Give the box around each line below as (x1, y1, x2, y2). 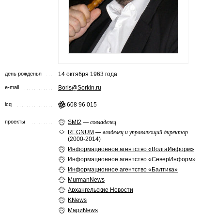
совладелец (90, 119, 116, 125)
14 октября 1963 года (58, 71, 117, 77)
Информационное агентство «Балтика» (68, 166, 178, 173)
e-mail (5, 84, 19, 90)
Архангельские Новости (68, 186, 133, 193)
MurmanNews (68, 176, 105, 183)
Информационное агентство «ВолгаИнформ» (68, 146, 194, 153)
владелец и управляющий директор (103, 129, 188, 136)
